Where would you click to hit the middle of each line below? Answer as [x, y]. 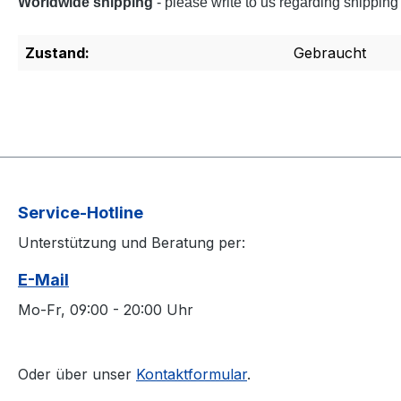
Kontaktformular [192, 374]
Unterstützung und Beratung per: [132, 243]
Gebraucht [330, 52]
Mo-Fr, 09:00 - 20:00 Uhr [106, 310]
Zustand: [57, 52]
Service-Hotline [81, 213]
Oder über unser [77, 374]
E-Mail [43, 280]
